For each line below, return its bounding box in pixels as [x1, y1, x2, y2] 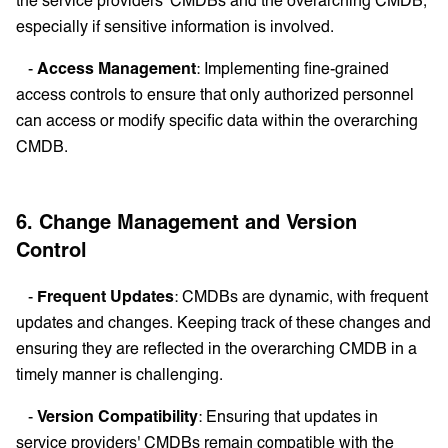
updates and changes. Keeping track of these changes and [16, 312, 431, 332]
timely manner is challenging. [16, 364, 223, 384]
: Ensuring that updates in [198, 406, 378, 426]
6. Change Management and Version [16, 209, 357, 234]
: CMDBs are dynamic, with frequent [174, 286, 428, 306]
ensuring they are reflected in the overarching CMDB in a [16, 338, 417, 358]
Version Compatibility [37, 406, 198, 426]
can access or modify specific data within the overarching [16, 110, 418, 130]
